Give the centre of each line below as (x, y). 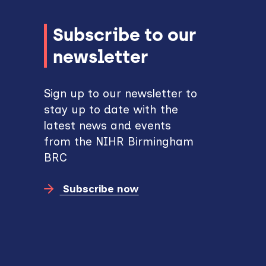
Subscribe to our (125, 35)
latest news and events (108, 126)
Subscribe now (99, 189)
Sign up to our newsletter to (121, 94)
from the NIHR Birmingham (119, 142)
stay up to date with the (111, 110)
